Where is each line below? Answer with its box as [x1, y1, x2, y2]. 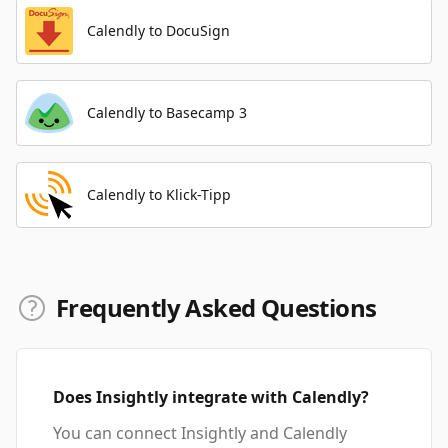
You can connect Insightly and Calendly [53, 422, 347, 444]
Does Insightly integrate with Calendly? [53, 386, 369, 408]
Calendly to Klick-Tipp [87, 185, 232, 204]
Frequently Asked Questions [56, 291, 377, 324]
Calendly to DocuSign [87, 21, 230, 40]
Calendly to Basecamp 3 [87, 103, 247, 122]
